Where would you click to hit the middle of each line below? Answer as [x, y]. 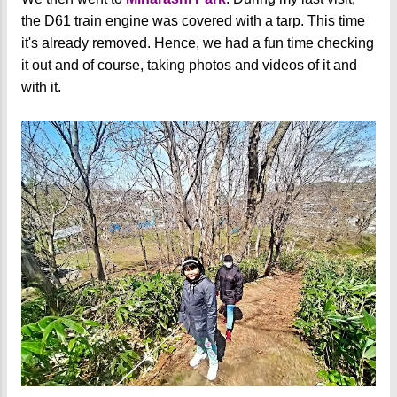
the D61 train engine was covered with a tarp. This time [193, 21]
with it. [41, 88]
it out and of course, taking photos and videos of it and [189, 66]
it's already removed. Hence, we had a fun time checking [198, 43]
